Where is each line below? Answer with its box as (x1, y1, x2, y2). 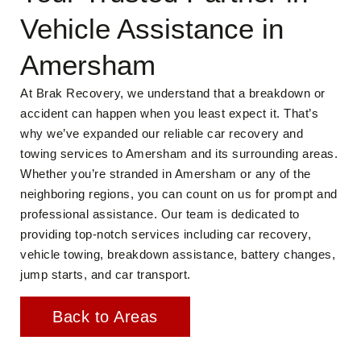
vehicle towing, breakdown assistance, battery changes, (20, 247, 335, 261)
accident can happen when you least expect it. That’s (20, 106, 318, 120)
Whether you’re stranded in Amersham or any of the (20, 167, 311, 180)
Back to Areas (52, 308, 158, 326)
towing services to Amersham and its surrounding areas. (20, 147, 338, 160)
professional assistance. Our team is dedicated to (20, 207, 300, 221)
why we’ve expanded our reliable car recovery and (20, 127, 303, 140)
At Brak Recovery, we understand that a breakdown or (20, 86, 326, 100)
